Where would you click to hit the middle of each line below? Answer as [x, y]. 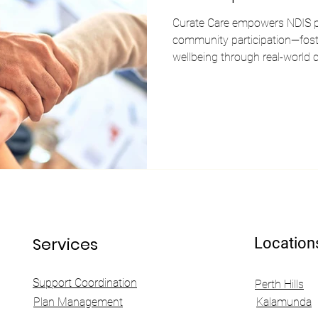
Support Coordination [85, 283]
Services [65, 245]
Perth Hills [279, 284]
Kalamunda [284, 302]
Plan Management [78, 302]
